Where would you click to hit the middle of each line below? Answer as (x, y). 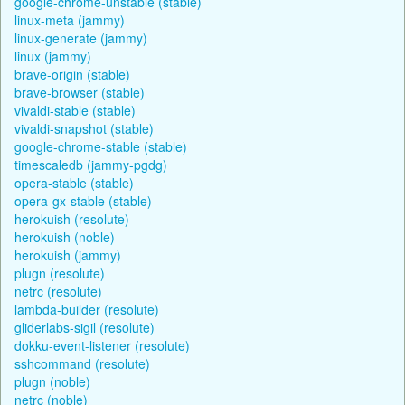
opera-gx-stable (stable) (83, 200)
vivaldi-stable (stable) (75, 110)
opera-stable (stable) (74, 182)
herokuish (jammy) (68, 254)
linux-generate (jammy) (81, 38)
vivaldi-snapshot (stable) (84, 128)
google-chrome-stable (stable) (101, 146)
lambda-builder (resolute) (87, 309)
